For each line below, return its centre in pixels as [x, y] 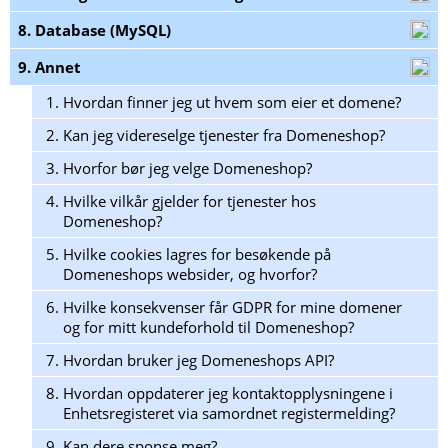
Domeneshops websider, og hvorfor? [190, 274]
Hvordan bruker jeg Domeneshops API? [198, 360]
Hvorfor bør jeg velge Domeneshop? [187, 168]
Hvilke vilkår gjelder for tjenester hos [189, 201]
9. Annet [49, 67]
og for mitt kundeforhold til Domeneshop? [208, 327]
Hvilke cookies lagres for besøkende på [197, 254]
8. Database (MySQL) [94, 30]
